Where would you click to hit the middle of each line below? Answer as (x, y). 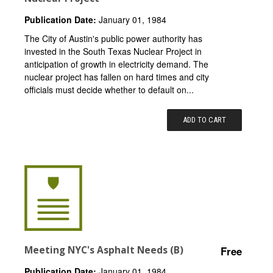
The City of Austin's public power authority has (113, 38)
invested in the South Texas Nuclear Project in (113, 51)
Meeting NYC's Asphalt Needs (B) (104, 250)
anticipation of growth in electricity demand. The (116, 64)
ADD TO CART (205, 119)
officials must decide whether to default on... (109, 89)
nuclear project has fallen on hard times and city (117, 76)
